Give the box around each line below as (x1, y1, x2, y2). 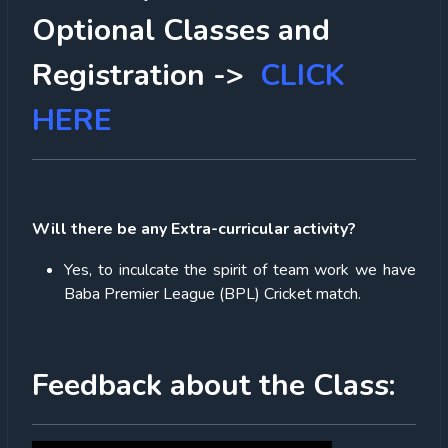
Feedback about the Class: (32, 364, 395, 406)
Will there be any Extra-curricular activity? (32, 217, 356, 240)
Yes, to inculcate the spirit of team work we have (64, 258, 416, 281)
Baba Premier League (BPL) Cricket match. (64, 282, 361, 305)
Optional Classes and (32, 9, 330, 51)
